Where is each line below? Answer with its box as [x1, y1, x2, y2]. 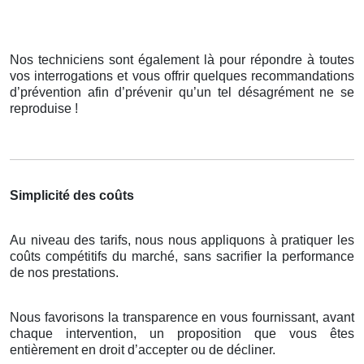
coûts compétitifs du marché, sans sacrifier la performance [10, 249, 354, 264]
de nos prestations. [10, 266, 119, 280]
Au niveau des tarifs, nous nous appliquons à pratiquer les [10, 233, 354, 248]
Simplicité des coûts [10, 188, 134, 203]
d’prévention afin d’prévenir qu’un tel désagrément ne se [10, 85, 354, 100]
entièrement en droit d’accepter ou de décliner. [10, 343, 275, 357]
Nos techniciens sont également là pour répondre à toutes [10, 53, 354, 67]
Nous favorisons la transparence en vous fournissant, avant [10, 310, 354, 325]
